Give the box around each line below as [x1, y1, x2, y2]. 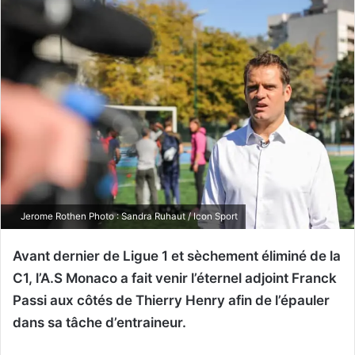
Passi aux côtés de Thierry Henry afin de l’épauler [13, 292, 330, 308]
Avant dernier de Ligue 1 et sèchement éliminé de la [13, 247, 341, 264]
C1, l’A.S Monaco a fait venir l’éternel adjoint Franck [13, 269, 337, 286]
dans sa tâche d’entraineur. [13, 314, 186, 330]
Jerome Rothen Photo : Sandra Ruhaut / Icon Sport [18, 210, 238, 222]
